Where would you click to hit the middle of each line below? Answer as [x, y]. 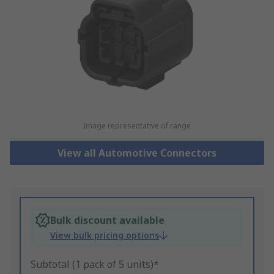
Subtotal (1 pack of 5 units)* [95, 265]
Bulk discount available [107, 220]
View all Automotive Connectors [137, 153]
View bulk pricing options [105, 235]
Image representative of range [137, 126]
